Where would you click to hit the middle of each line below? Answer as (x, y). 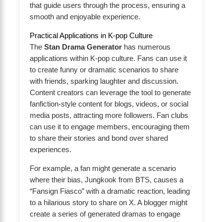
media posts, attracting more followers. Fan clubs (109, 116)
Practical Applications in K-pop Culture (91, 36)
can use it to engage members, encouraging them (110, 127)
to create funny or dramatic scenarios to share (104, 70)
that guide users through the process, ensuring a (108, 6)
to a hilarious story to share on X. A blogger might (109, 203)
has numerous (146, 47)
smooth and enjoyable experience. (85, 17)
